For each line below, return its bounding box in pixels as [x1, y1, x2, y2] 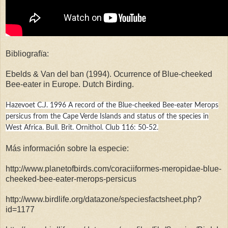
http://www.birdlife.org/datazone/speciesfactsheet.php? [6, 194, 202, 204]
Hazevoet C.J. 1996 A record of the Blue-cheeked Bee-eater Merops [6, 101, 218, 109]
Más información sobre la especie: [6, 144, 129, 153]
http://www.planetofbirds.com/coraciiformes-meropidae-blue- [6, 164, 221, 173]
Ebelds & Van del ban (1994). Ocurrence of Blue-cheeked [6, 69, 212, 78]
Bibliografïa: [6, 49, 49, 58]
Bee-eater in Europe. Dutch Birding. [6, 79, 134, 89]
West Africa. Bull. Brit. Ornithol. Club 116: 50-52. [6, 124, 158, 131]
